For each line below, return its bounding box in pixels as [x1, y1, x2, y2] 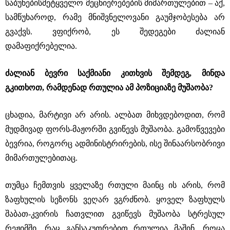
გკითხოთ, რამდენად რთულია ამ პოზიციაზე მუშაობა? [5, 83, 213, 92]
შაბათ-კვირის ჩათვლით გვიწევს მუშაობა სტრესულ [5, 209, 225, 218]
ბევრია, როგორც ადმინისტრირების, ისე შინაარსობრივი [5, 139, 225, 148]
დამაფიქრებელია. [5, 42, 77, 50]
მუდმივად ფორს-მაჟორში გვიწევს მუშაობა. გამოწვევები [5, 125, 225, 133]
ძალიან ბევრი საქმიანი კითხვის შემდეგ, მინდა [5, 69, 225, 78]
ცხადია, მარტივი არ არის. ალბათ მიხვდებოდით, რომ [5, 110, 225, 119]
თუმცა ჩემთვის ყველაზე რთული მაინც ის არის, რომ [5, 181, 225, 189]
